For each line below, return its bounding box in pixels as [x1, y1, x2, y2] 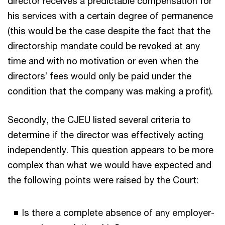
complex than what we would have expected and [8, 159, 211, 170]
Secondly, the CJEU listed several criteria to [8, 114, 191, 125]
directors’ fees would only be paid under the [8, 70, 191, 81]
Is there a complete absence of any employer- [22, 206, 214, 218]
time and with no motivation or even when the [8, 55, 198, 66]
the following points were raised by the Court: [8, 174, 198, 185]
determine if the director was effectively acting [8, 129, 203, 140]
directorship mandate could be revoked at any [8, 40, 200, 51]
